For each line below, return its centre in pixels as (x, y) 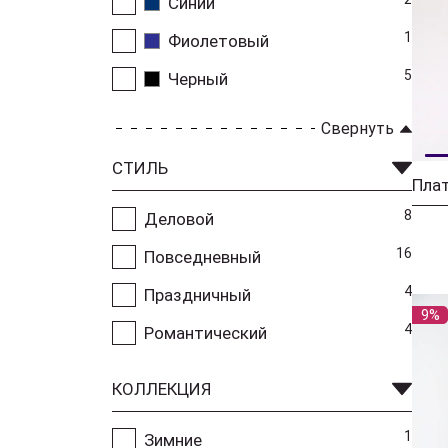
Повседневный (202, 256)
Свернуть (357, 128)
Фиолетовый (218, 40)
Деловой (179, 218)
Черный (198, 78)
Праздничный (197, 294)
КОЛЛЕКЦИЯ (161, 388)
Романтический (205, 332)
